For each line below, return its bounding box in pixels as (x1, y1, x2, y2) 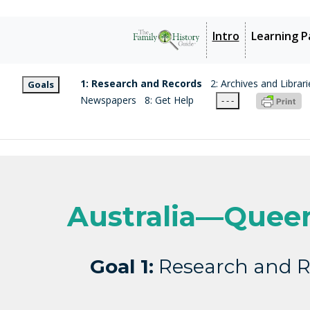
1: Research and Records (80, 76, 202, 90)
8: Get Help (145, 93, 194, 107)
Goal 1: (90, 254, 154, 278)
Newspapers (80, 93, 136, 107)
